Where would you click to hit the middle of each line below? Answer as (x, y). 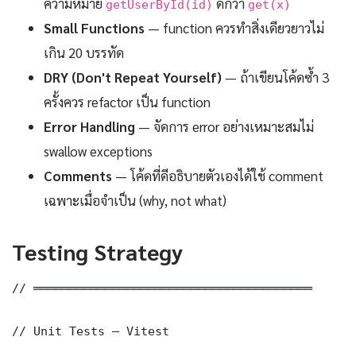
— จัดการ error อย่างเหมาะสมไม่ (224, 126)
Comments (78, 175)
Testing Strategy (97, 251)
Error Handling (89, 126)
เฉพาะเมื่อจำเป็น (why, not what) (135, 200)
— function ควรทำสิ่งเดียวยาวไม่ (234, 27)
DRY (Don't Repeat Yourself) (133, 77)
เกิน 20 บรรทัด (84, 52)
